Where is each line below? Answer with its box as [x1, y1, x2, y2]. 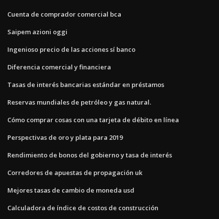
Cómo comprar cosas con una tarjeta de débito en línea [7, 115, 179, 124]
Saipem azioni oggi [7, 27, 67, 36]
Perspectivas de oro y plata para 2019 [7, 132, 123, 142]
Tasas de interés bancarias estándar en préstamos [7, 80, 164, 89]
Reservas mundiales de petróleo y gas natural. [7, 97, 151, 107]
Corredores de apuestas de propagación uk [7, 168, 142, 177]
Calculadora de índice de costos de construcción [7, 203, 158, 212]
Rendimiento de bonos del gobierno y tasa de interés [7, 150, 172, 159]
